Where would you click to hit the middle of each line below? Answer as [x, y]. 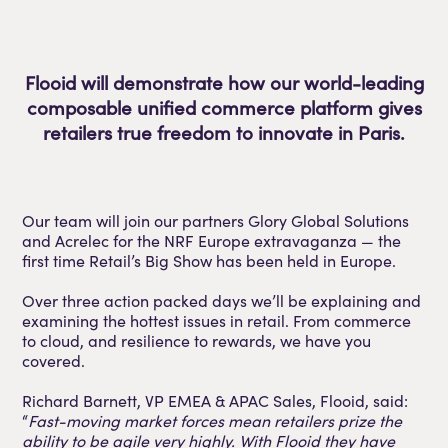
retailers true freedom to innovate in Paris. [224, 133]
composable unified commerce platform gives [224, 108]
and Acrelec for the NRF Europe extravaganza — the [212, 240]
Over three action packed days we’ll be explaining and [222, 300]
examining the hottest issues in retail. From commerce [217, 320]
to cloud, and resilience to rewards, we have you [197, 340]
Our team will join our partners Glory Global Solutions [216, 220]
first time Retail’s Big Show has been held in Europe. [209, 260]
